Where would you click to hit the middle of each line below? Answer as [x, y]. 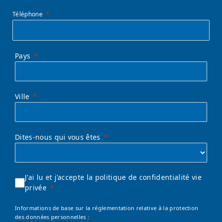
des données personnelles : [52, 217]
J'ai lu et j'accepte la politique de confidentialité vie [113, 177]
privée [36, 187]
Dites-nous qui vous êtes [58, 137]
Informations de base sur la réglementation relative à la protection [107, 208]
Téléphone [28, 14]
